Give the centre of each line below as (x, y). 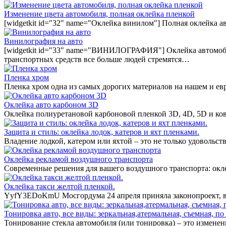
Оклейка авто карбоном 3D (51, 104)
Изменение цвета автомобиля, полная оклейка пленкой (99, 14)
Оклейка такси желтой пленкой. (60, 186)
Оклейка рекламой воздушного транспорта (78, 159)
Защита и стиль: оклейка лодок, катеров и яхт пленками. (102, 132)
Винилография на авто (43, 41)
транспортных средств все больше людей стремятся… (97, 59)
